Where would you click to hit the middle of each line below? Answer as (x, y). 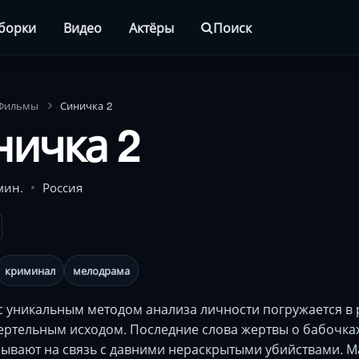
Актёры (152, 27)
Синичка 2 (86, 105)
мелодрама (101, 270)
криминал (30, 270)
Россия (63, 187)
